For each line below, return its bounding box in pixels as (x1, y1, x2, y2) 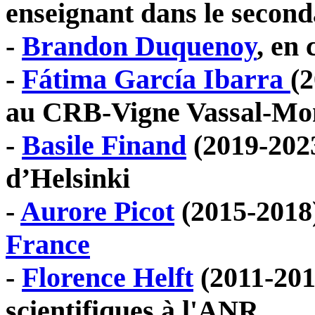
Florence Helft (22, 262, 193, 294)
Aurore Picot (20, 195, 174, 228)
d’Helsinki (6, 162, 130, 195)
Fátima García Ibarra (22, 63, 290, 96)
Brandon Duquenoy (22, 30, 257, 63)
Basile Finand (22, 129, 186, 162)
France (6, 229, 90, 261)
